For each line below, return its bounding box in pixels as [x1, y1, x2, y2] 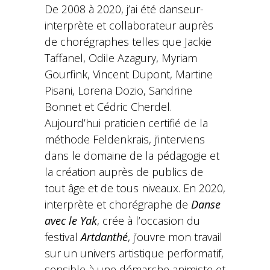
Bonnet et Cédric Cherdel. [45, 99, 172, 114]
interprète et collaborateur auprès [45, 18, 213, 33]
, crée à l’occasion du [97, 213, 200, 228]
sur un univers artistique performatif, [45, 246, 224, 260]
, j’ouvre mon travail [128, 230, 222, 244]
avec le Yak [45, 213, 97, 228]
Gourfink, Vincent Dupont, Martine [45, 67, 213, 81]
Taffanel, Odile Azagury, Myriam [45, 51, 197, 65]
